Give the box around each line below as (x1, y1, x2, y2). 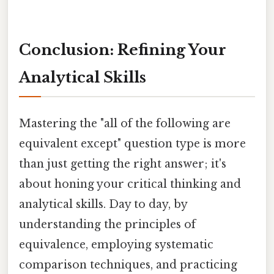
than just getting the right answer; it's (19, 157, 226, 171)
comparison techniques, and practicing (19, 257, 237, 272)
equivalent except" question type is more (19, 136, 246, 150)
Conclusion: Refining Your (19, 41, 226, 59)
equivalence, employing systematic (19, 237, 213, 251)
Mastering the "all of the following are (19, 116, 231, 130)
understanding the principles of (19, 217, 196, 231)
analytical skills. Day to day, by (19, 197, 187, 211)
